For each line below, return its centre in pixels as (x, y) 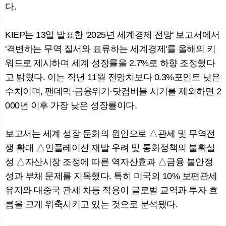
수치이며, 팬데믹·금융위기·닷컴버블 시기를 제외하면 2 (113, 92)
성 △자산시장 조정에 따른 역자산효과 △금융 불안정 (109, 162)
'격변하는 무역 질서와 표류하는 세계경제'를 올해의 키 (110, 49)
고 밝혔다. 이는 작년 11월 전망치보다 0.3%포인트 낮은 (113, 77)
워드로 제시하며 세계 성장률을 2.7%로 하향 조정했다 (110, 63)
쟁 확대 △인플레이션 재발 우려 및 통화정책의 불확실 (110, 148)
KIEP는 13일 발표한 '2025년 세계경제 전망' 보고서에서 (112, 35)
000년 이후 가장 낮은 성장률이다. (71, 106)
